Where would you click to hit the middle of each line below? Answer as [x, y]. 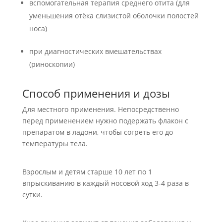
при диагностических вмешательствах [95, 51]
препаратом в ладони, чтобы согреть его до [97, 132]
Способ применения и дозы [96, 93]
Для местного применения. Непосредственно [100, 109]
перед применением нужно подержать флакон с [105, 121]
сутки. [32, 194]
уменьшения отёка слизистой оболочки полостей [114, 16]
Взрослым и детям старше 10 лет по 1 [87, 172]
